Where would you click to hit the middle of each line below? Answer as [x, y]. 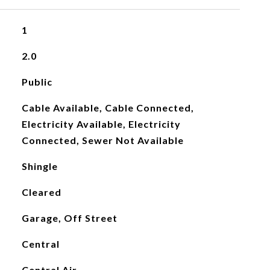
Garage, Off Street [69, 218]
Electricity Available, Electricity [101, 124]
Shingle [39, 166]
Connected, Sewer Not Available [102, 140]
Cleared [41, 192]
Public [37, 82]
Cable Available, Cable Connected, [108, 108]
